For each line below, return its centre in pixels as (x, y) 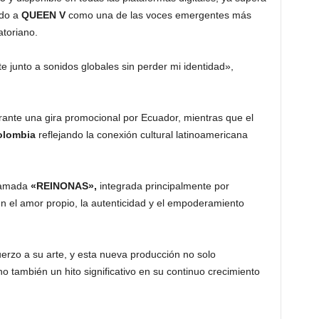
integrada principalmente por (163, 186)
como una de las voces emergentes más (158, 15)
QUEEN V (43, 15)
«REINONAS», (63, 186)
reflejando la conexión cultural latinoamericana (141, 135)
